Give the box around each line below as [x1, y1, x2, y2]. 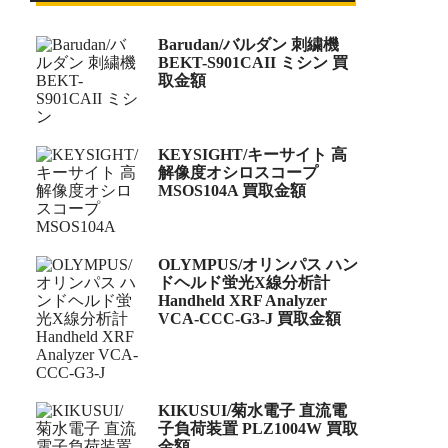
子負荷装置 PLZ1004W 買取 [158, 419, 358, 437]
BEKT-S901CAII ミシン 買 [158, 53, 348, 71]
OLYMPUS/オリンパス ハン [158, 255, 358, 273]
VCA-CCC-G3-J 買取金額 [158, 309, 341, 327]
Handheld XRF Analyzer [158, 291, 327, 309]
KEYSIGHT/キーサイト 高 [158, 145, 347, 163]
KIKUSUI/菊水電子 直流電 [158, 401, 347, 419]
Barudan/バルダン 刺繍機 [158, 35, 339, 53]
